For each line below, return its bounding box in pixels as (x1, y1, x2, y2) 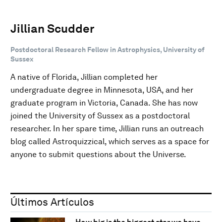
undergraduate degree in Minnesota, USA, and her (10, 85, 193, 95)
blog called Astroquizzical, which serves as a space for (10, 136, 209, 146)
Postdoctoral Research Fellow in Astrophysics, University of (10, 45, 205, 54)
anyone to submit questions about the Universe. (10, 149, 186, 159)
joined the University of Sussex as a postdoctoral (10, 111, 190, 120)
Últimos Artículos (10, 195, 94, 208)
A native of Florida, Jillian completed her (10, 72, 158, 82)
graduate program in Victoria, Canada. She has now (10, 98, 198, 108)
